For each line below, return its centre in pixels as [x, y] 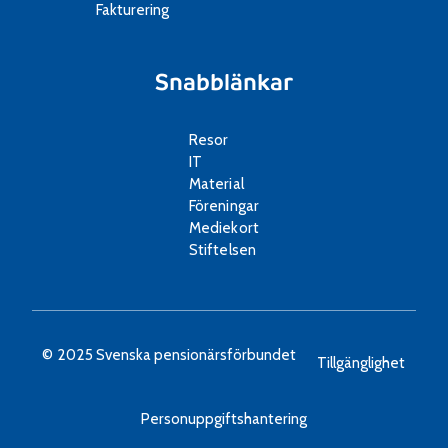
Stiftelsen [222, 250]
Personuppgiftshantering [224, 418]
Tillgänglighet [361, 363]
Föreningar [224, 206]
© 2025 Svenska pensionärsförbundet [169, 355]
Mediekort [224, 228]
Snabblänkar [224, 83]
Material [216, 184]
